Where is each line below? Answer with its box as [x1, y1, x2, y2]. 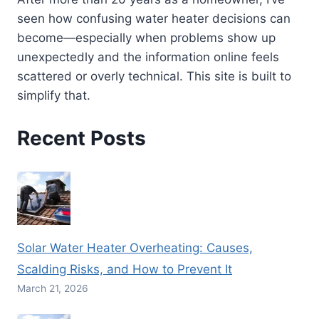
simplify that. [17, 88, 90, 103]
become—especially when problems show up [17, 30, 276, 45]
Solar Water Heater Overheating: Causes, [17, 240, 253, 255]
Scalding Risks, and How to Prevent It [17, 261, 232, 276]
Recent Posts [17, 126, 146, 151]
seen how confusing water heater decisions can [17, 11, 291, 26]
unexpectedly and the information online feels [17, 49, 279, 64]
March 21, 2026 [17, 282, 88, 294]
